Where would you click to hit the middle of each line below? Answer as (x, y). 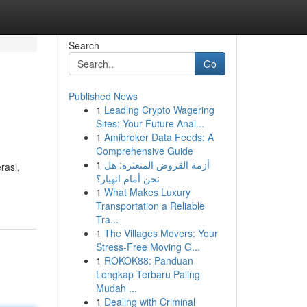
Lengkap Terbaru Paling (148, 274)
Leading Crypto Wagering (159, 110)
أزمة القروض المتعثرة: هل (157, 164)
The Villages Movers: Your (161, 233)
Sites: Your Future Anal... (150, 123)
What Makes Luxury (147, 192)
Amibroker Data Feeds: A (159, 137)
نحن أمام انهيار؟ (127, 178)
